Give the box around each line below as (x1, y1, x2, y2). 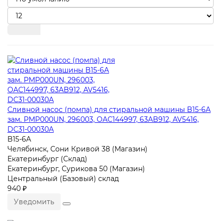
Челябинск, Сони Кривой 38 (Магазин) (7, 144, 147, 153)
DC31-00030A (7, 124, 54, 134)
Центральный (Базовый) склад (7, 174, 119, 183)
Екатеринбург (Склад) (7, 154, 87, 163)
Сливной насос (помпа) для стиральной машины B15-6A (7, 105, 211, 114)
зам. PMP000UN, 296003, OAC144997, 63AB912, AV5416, (7, 114, 199, 124)
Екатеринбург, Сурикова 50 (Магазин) (7, 164, 145, 173)
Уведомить (14, 197, 54, 206)
